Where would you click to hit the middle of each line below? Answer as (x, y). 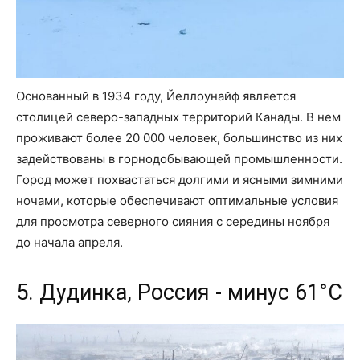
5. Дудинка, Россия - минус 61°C (179, 293)
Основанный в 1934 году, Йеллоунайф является (156, 96)
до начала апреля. (70, 243)
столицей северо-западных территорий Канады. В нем (178, 117)
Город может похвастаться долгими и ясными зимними (180, 180)
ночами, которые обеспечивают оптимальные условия (177, 201)
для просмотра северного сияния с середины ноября (173, 222)
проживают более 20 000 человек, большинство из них (179, 138)
